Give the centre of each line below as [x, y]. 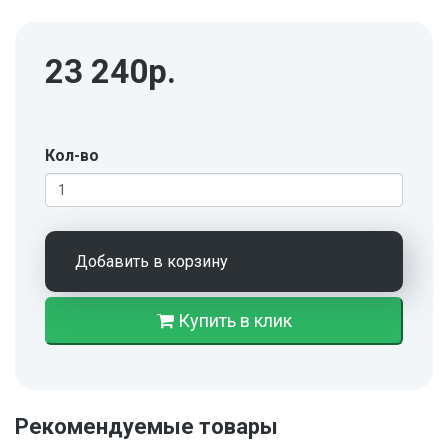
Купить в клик [234, 321]
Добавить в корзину [151, 262]
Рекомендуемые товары [146, 427]
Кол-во [72, 156]
